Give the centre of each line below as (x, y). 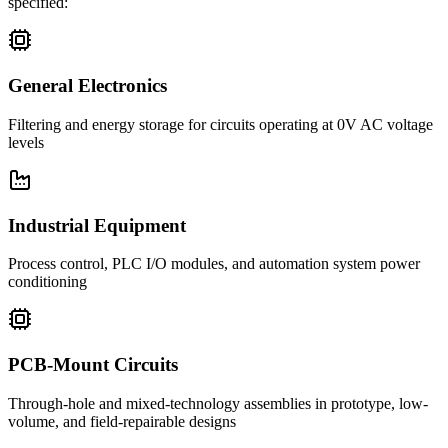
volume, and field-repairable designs (122, 421)
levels (26, 142)
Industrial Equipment (97, 225)
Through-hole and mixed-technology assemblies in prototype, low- (218, 403)
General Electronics (87, 86)
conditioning (47, 282)
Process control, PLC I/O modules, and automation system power (214, 264)
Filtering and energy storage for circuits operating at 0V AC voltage (220, 124)
